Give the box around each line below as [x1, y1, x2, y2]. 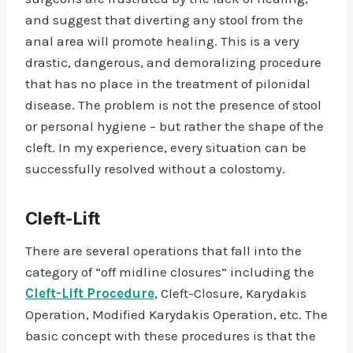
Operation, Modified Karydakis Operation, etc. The [25, 307, 328, 322]
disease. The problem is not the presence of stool [25, 97, 325, 113]
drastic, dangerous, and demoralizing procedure [25, 54, 321, 70]
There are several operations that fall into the [25, 243, 302, 258]
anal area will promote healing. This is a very [25, 33, 299, 49]
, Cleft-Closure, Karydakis [154, 285, 307, 301]
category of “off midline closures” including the [25, 264, 314, 280]
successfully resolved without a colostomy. [25, 161, 285, 176]
